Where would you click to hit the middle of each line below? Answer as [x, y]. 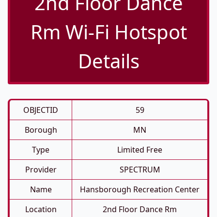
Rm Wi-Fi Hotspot [108, 32]
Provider [41, 170]
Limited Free [140, 150]
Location [41, 209]
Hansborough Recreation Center [140, 189]
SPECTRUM [140, 170]
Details [108, 61]
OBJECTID [41, 110]
